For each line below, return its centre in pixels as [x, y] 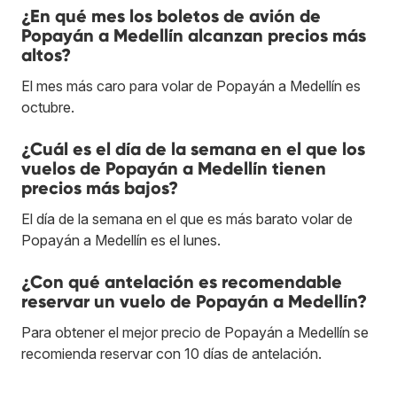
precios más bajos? [100, 187]
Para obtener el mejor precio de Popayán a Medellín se [195, 332]
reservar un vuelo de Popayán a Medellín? [194, 301]
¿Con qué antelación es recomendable [182, 281]
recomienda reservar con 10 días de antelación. [171, 353]
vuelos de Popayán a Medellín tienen [174, 168]
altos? [46, 54]
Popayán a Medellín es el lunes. [121, 240]
